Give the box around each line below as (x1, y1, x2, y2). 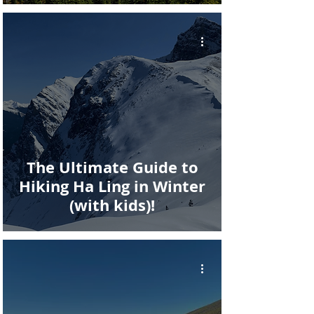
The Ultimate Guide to (26, 156, 198, 178)
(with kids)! (69, 194, 155, 216)
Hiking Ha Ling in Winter (19, 175, 205, 197)
